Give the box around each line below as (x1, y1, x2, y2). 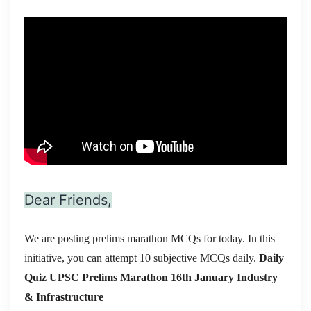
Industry (237, 271, 278, 283)
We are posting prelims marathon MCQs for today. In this (24, 232, 275, 244)
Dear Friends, (24, 191, 112, 208)
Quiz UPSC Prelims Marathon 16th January (24, 271, 237, 283)
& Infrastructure (24, 290, 103, 303)
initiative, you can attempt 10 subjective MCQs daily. (24, 251, 259, 264)
